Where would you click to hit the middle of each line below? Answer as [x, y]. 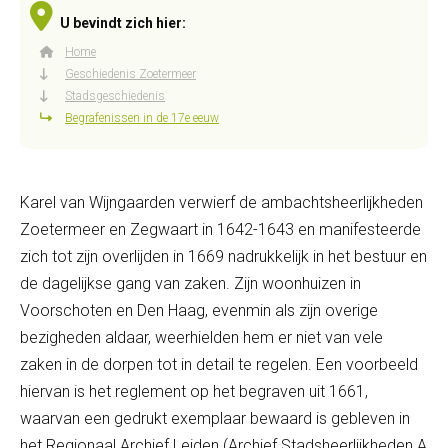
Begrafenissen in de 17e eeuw [142, 118]
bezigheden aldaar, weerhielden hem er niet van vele [201, 337]
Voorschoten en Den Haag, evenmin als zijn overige [199, 310]
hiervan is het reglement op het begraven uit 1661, [194, 391]
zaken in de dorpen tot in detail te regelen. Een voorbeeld [219, 364]
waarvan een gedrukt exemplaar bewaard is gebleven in [215, 418]
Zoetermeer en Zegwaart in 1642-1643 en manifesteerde [220, 229]
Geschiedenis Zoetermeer [130, 74]
